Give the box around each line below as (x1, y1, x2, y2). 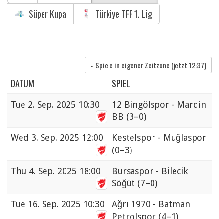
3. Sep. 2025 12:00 (31, 132, 103, 143)
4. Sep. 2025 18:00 (29, 166, 101, 176)
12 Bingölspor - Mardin (112, 99, 206, 110)
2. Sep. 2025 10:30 (28, 99, 100, 110)
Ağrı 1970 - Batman (112, 199, 190, 210)
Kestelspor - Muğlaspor (112, 132, 206, 143)
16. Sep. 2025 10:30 (28, 199, 105, 210)
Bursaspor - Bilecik (112, 166, 188, 176)
